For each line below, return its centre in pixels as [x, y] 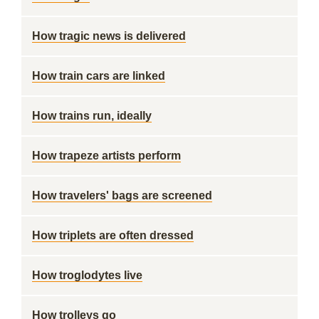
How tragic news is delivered [109, 36]
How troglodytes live [87, 275]
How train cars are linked [99, 76]
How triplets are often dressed [113, 235]
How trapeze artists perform [106, 156]
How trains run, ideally [92, 116]
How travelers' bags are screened [122, 195]
